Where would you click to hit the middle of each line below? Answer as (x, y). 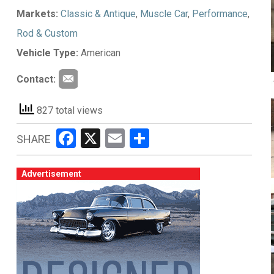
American (99, 53)
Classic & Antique (98, 14)
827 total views (68, 110)
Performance (220, 14)
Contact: (36, 79)
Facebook (116, 138)
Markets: (37, 14)
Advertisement (51, 174)
